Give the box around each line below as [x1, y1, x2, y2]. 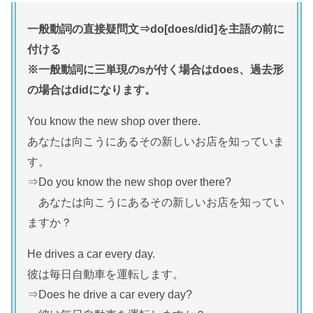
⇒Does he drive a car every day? [27, 288, 192, 300]
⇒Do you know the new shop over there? [27, 175, 231, 188]
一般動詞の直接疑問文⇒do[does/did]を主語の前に [27, 22, 284, 35]
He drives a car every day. [27, 247, 155, 260]
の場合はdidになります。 [27, 83, 156, 96]
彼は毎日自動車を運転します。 [27, 268, 184, 280]
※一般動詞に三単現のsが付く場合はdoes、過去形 [27, 63, 284, 75]
